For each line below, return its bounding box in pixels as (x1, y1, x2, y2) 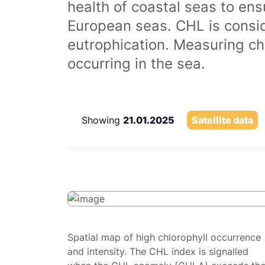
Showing (82, 114, 123, 126)
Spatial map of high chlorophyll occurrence (67, 231, 261, 243)
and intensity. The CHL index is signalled (67, 245, 248, 257)
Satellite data (192, 114, 253, 126)
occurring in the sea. (67, 55, 205, 72)
